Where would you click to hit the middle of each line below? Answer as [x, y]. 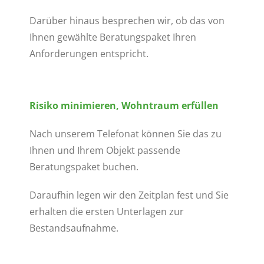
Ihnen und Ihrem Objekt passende [105, 150]
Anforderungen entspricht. [89, 54]
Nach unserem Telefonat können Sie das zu [125, 134]
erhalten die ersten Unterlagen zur [106, 212]
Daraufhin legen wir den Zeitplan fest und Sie [129, 195]
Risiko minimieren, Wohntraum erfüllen [124, 105]
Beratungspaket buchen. [84, 167]
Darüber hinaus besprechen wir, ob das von [127, 21]
